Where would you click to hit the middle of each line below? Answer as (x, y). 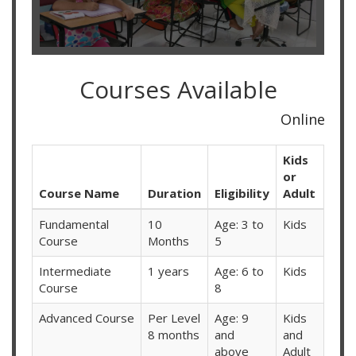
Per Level (174, 318)
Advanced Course (87, 318)
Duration (174, 193)
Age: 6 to (239, 271)
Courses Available (178, 90)
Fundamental (74, 224)
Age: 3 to (239, 224)
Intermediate (75, 271)
